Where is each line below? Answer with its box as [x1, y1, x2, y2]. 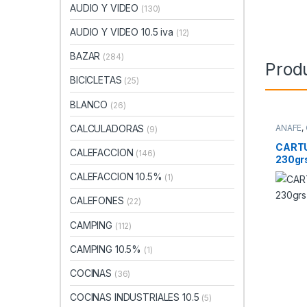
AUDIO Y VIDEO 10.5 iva [70, 26, 176, 38]
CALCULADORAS [70, 122, 147, 134]
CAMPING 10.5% [70, 243, 145, 255]
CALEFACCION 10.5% [70, 171, 165, 183]
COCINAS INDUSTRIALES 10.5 [70, 291, 202, 304]
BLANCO [70, 98, 111, 110]
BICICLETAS [70, 74, 125, 86]
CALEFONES [70, 195, 127, 207]
